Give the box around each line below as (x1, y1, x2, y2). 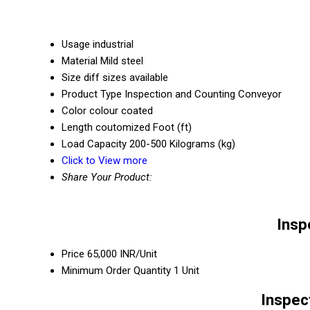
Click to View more (62, 154, 147, 167)
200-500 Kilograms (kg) (129, 138, 235, 151)
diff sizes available (84, 71, 168, 84)
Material (62, 55, 98, 68)
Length (62, 121, 93, 134)
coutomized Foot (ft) (95, 121, 192, 134)
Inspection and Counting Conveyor (125, 88, 282, 101)
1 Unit (174, 264, 199, 277)
